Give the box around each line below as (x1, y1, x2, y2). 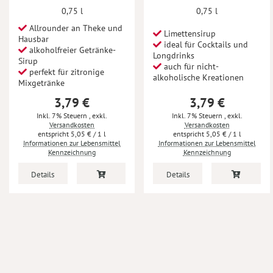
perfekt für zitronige (27, 66, 104, 77)
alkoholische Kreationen (153, 71, 244, 83)
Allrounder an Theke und (27, 22, 122, 34)
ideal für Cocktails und (161, 38, 249, 50)
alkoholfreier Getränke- (27, 44, 116, 55)
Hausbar (18, 33, 49, 44)
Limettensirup (161, 27, 216, 39)
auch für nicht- (161, 60, 219, 72)
